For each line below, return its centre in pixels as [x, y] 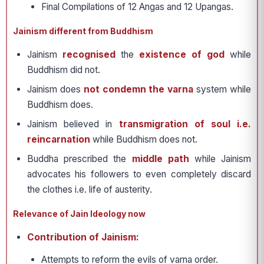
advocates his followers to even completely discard [139, 174]
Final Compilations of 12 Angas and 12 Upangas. [137, 7]
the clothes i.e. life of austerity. [90, 190]
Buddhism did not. [64, 70]
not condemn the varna [138, 90]
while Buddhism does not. [144, 140]
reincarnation [59, 140]
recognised [89, 55]
